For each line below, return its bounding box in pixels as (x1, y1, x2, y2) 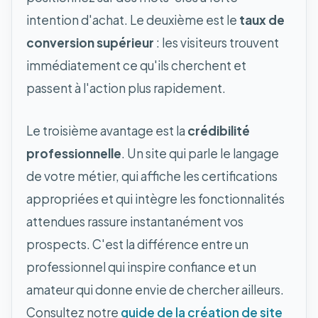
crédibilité (187, 122, 250, 138)
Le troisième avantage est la (26, 122, 187, 138)
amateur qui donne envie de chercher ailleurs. (26, 281, 284, 297)
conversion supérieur (26, 34, 154, 50)
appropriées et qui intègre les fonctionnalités (26, 190, 285, 207)
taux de (239, 11, 285, 28)
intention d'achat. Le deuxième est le (26, 11, 239, 28)
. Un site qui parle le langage (121, 145, 279, 161)
